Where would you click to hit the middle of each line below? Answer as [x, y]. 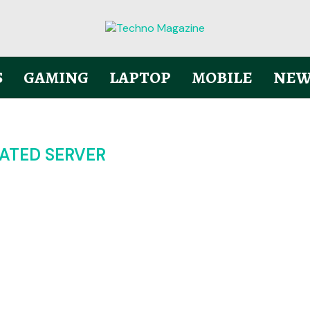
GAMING [56, 77]
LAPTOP [140, 77]
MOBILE [222, 77]
